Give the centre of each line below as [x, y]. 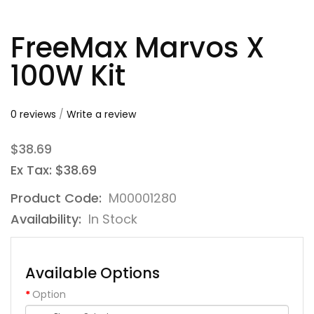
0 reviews [33, 114]
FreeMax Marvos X [137, 47]
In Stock [113, 219]
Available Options [93, 273]
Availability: [48, 219]
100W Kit [68, 75]
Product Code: [58, 198]
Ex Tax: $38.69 [54, 170]
